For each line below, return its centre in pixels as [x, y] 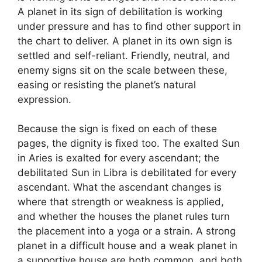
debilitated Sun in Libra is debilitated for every [127, 173]
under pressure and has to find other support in [129, 26]
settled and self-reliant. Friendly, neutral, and [124, 55]
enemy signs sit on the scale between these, [123, 70]
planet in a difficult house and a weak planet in [127, 246]
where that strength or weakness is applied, [121, 202]
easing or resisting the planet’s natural [107, 85]
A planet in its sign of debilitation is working [120, 11]
